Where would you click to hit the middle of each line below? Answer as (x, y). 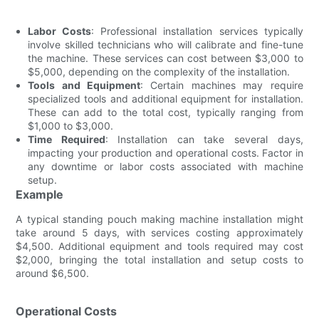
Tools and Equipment (84, 85)
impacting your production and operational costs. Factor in (166, 152)
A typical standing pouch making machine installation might (159, 219)
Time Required (67, 139)
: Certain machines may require (222, 85)
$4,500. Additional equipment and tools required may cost (159, 246)
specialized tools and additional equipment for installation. (166, 98)
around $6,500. (53, 273)
